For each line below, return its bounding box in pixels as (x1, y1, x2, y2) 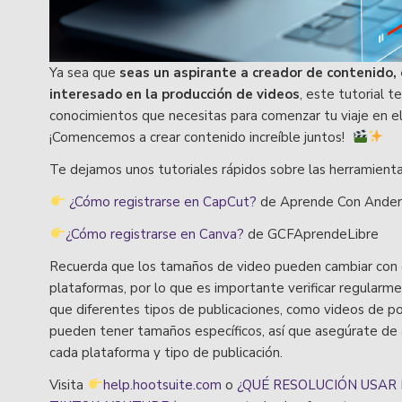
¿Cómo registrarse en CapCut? (68, 192, 257, 211)
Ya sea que (49, 63, 120, 82)
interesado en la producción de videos (49, 84, 301, 103)
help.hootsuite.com (102, 375, 222, 394)
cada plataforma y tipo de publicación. (49, 343, 287, 362)
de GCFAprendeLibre (243, 224, 379, 243)
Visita (49, 375, 88, 394)
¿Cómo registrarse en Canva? (65, 224, 244, 243)
